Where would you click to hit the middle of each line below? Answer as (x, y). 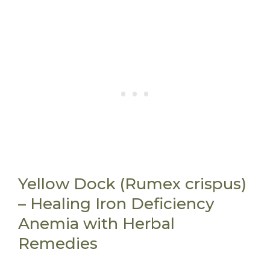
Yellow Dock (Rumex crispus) (132, 184)
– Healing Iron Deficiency (116, 203)
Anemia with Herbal (96, 223)
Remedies (58, 243)
